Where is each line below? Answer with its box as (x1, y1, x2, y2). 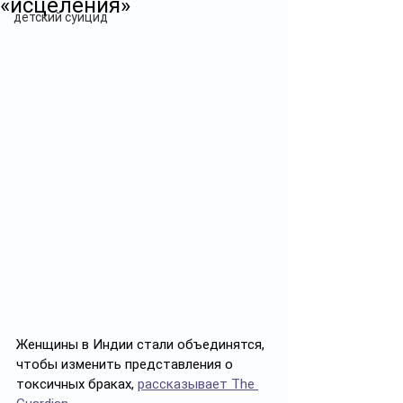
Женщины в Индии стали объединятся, (16, 336, 268, 354)
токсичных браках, (16, 376, 138, 393)
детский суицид (13, 10, 108, 24)
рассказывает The (138, 376, 258, 393)
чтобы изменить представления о (16, 356, 237, 373)
